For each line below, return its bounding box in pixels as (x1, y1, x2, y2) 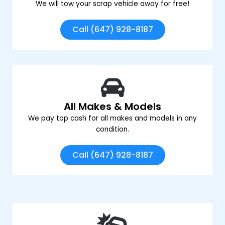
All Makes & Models (64, 99, 161, 114)
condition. (96, 124, 129, 134)
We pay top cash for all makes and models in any (28, 113, 197, 123)
